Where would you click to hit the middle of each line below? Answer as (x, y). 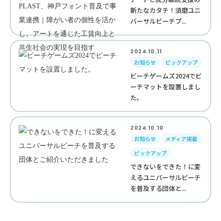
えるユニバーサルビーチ (166, 177)
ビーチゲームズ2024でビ (166, 76)
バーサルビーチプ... (158, 21)
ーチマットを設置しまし (166, 87)
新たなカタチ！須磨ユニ (166, 10)
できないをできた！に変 (166, 166)
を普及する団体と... (158, 188)
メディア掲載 (182, 139)
